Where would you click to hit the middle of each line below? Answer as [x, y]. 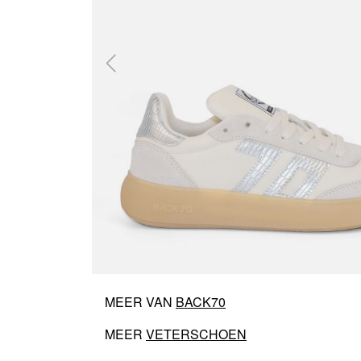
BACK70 [201, 301]
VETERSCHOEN [196, 334]
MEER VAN [140, 301]
